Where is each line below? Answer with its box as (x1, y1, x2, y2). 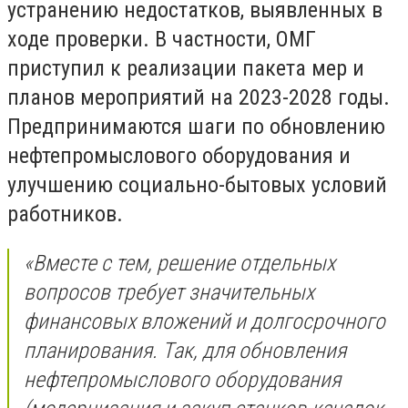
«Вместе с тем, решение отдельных (24, 250, 335, 276)
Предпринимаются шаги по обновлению (7, 113, 385, 139)
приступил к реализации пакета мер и (7, 55, 364, 81)
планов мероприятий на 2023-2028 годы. (7, 84, 390, 110)
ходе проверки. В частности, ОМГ (7, 25, 316, 52)
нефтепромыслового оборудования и (7, 142, 351, 168)
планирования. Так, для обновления (24, 337, 346, 363)
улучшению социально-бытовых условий (7, 171, 387, 198)
